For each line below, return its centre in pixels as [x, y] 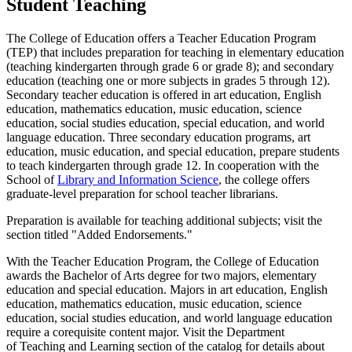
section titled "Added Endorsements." [99, 234]
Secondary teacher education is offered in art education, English [164, 94]
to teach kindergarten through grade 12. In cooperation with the [163, 165]
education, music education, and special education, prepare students [173, 151]
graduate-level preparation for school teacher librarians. [142, 193]
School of [32, 179]
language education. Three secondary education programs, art [158, 137]
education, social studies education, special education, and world [165, 123]
